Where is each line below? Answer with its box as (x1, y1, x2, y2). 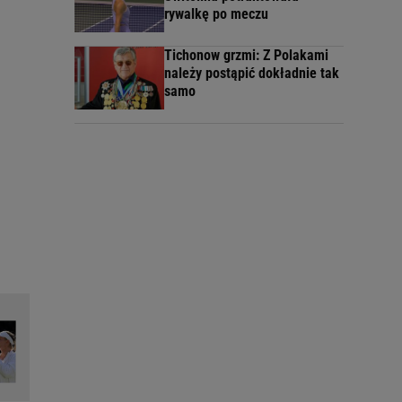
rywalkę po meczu (164, 4, 268, 22)
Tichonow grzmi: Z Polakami (164, 46, 328, 64)
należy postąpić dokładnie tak (164, 64, 339, 82)
